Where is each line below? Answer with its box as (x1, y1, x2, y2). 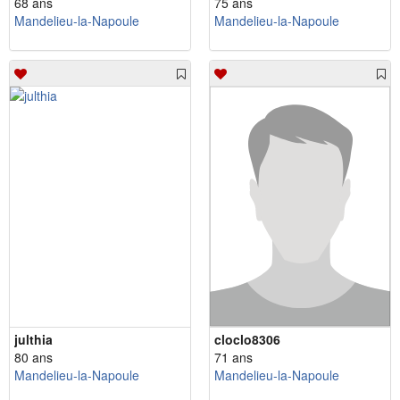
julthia (14, 330, 53, 349)
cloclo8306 (214, 330, 280, 349)
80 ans (14, 348, 53, 367)
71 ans (214, 348, 253, 367)
